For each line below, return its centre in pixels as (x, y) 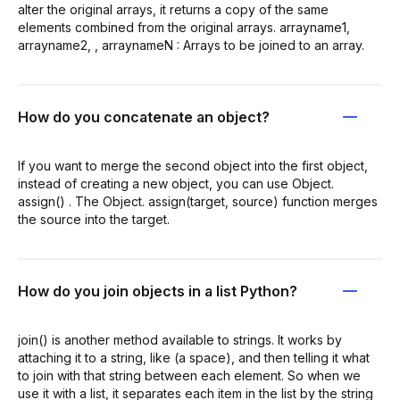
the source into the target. (94, 219)
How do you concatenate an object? (144, 117)
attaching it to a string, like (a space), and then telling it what (194, 357)
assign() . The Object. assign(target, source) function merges (198, 201)
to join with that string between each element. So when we (189, 375)
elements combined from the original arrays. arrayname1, (184, 27)
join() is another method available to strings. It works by (180, 339)
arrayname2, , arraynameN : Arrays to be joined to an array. (191, 45)
